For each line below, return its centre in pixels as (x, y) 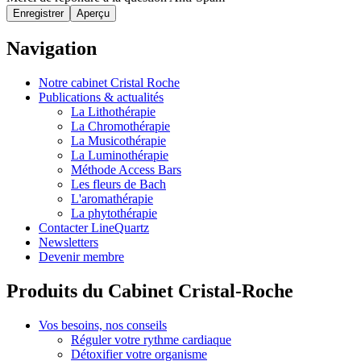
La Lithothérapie (113, 112)
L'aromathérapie (112, 199)
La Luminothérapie (120, 156)
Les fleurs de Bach (118, 185)
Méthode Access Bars (126, 170)
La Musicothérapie (118, 141)
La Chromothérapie (120, 127)
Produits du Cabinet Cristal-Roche (150, 291)
